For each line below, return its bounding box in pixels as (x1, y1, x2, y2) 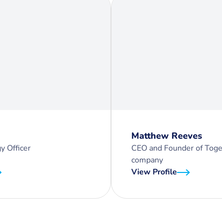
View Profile (131, 166, 177, 177)
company (131, 155, 163, 166)
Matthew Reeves (131, 130, 202, 142)
